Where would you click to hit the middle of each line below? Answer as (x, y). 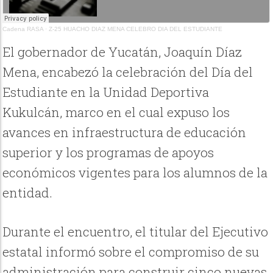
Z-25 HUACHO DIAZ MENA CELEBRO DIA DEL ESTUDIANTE (136, 29)
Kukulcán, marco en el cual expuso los (116, 112)
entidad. (28, 192)
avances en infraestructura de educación (125, 132)
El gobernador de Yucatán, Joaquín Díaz (122, 51)
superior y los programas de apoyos (108, 152)
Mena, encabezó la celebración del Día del (128, 72)
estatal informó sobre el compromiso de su (131, 251)
